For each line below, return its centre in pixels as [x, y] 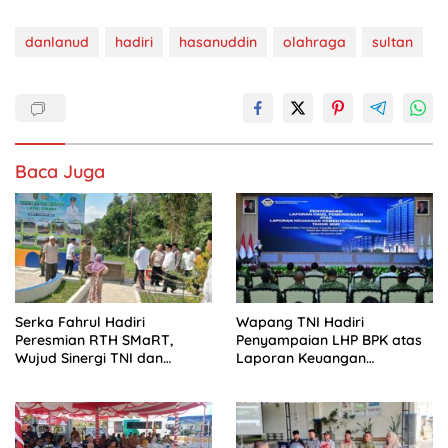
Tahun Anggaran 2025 [310, 394]
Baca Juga [60, 172]
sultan [392, 42]
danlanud [57, 42]
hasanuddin [218, 42]
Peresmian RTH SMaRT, [94, 340]
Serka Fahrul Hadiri [80, 322]
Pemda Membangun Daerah [109, 376]
